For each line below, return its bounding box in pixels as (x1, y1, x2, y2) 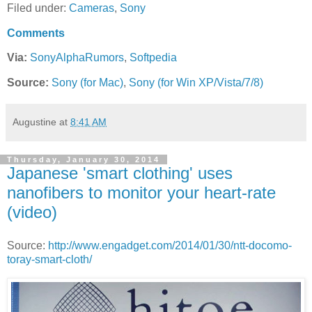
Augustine (13, 116, 56, 128)
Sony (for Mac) (52, 77, 123, 89)
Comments (7, 26, 65, 39)
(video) (7, 203, 57, 222)
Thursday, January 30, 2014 (7, 155, 160, 164)
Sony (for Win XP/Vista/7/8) (129, 77, 263, 89)
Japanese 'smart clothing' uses (7, 164, 233, 183)
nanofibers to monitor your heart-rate (7, 183, 276, 203)
